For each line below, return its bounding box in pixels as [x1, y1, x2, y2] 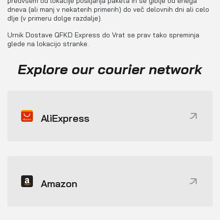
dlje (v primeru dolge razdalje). [7, 14, 102, 23]
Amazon [41, 177, 77, 190]
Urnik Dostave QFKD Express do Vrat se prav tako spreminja [7, 30, 199, 40]
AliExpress [41, 111, 89, 124]
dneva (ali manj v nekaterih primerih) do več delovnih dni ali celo [7, 5, 209, 14]
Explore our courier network [18, 60, 202, 78]
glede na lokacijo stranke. [7, 39, 89, 49]
